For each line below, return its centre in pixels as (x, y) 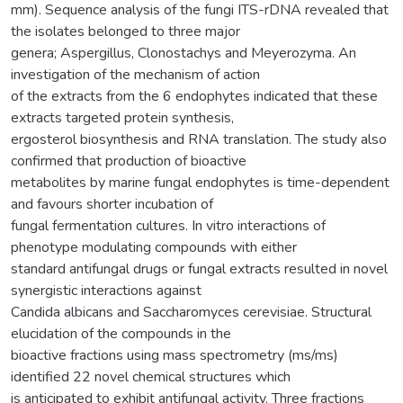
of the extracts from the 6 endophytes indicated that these (194, 96)
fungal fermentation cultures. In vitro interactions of (168, 225)
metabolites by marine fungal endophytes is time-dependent (200, 182)
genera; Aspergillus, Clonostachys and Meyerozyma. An (184, 53)
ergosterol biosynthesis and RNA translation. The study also (199, 139)
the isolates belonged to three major (125, 31)
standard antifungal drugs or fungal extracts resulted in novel (199, 269)
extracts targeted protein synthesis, (122, 117)
